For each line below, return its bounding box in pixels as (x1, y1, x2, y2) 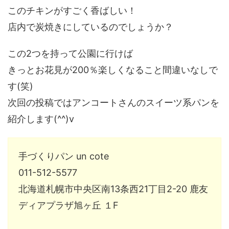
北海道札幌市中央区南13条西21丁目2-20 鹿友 (18, 184, 208, 195)
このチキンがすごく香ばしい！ (8, 5, 136, 16)
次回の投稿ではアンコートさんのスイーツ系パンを (8, 97, 219, 108)
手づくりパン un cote (18, 151, 109, 162)
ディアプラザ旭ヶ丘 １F (18, 200, 119, 211)
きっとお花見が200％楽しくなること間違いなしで (8, 64, 218, 76)
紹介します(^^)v (8, 113, 74, 125)
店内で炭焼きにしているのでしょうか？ (8, 21, 173, 33)
